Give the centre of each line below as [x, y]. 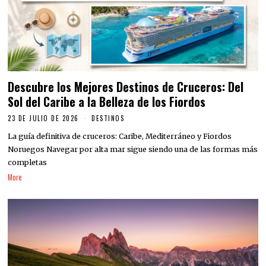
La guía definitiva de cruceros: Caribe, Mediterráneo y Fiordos [120, 137]
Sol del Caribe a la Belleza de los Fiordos [107, 102]
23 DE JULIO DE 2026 [43, 118]
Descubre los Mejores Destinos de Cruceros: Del [126, 87]
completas [28, 163]
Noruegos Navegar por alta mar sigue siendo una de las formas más [133, 150]
